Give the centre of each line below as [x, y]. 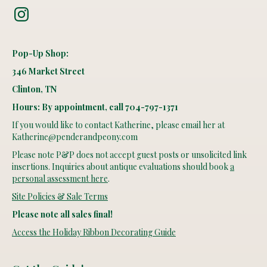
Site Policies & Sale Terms [60, 196]
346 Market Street [48, 71]
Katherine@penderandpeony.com [75, 136]
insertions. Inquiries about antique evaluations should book [121, 166]
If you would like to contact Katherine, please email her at [118, 125]
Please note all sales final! [62, 214]
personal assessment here [60, 178]
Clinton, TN [34, 89]
